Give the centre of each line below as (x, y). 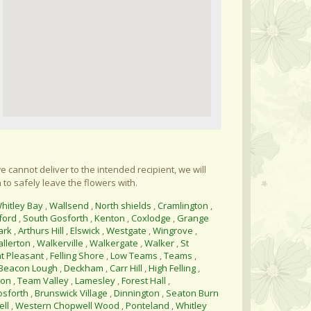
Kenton (110, 218)
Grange (193, 218)
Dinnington (137, 293)
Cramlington (184, 206)
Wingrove (173, 231)
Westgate (126, 231)
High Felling (172, 268)
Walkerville (60, 243)
